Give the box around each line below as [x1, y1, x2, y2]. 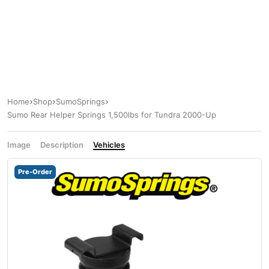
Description [40, 140, 83, 150]
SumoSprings [56, 97, 105, 107]
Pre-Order [18, 168, 52, 177]
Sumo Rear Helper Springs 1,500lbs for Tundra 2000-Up [7, 110, 216, 120]
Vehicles [93, 140, 125, 150]
